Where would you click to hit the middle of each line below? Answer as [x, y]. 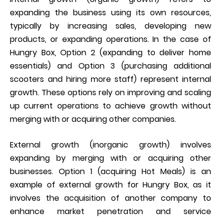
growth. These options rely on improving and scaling [110, 92]
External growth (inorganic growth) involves [110, 145]
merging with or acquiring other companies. [93, 119]
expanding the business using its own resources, [110, 12]
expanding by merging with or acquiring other [110, 158]
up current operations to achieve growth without [110, 106]
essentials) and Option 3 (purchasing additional [110, 66]
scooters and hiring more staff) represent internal [110, 79]
